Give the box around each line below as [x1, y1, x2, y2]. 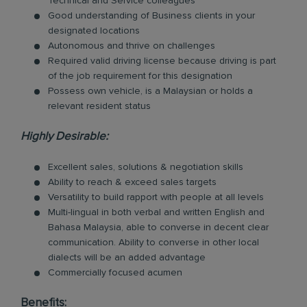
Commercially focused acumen [48, 268, 182, 278]
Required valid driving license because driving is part [48, 56, 276, 66]
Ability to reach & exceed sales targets [48, 177, 217, 187]
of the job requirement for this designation [48, 71, 232, 81]
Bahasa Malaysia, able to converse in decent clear [48, 223, 269, 232]
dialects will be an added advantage [48, 253, 206, 262]
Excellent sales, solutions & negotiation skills [48, 162, 243, 172]
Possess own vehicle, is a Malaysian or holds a [48, 86, 253, 96]
